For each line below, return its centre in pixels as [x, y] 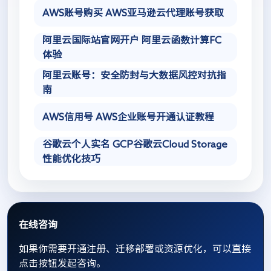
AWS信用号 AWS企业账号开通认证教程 [128, 117]
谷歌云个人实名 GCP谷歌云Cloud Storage [135, 144]
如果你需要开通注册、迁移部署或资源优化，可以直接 [135, 249]
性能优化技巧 [71, 159]
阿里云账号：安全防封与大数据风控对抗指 [134, 75]
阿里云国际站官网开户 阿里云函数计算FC [132, 40]
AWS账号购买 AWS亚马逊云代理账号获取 [133, 13]
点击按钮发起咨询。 [62, 263]
